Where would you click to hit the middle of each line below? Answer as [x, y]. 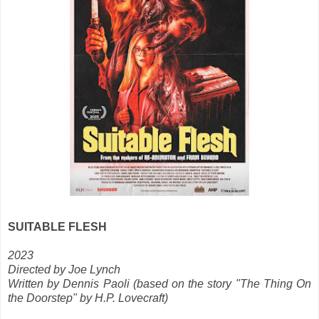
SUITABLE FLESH [57, 226]
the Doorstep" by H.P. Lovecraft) [88, 298]
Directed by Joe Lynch [64, 269]
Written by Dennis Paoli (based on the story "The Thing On [159, 283]
